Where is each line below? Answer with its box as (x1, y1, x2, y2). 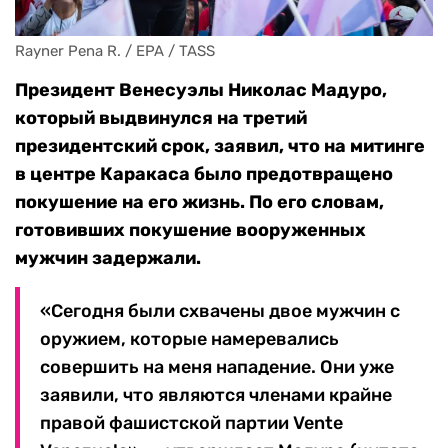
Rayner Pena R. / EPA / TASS (15, 42, 215, 61)
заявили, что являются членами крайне (40, 384, 392, 407)
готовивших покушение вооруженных (15, 219, 366, 242)
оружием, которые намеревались (40, 328, 339, 351)
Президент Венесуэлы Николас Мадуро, (15, 79, 387, 102)
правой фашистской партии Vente (40, 412, 343, 435)
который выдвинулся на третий (15, 107, 307, 130)
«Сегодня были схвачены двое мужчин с (40, 300, 400, 323)
